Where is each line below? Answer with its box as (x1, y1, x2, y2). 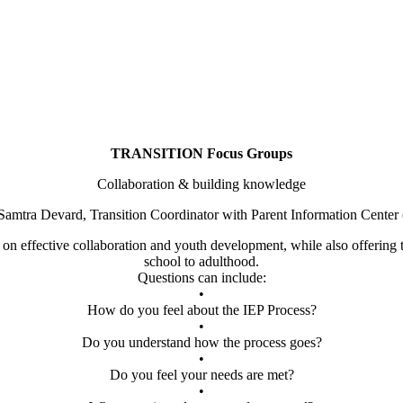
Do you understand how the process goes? (81, 334, 322, 350)
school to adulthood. (144, 253, 259, 269)
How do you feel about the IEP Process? (86, 301, 317, 318)
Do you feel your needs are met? (109, 366, 294, 382)
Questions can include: (137, 269, 266, 285)
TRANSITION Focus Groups (111, 145, 292, 161)
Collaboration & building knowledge (97, 175, 306, 192)
